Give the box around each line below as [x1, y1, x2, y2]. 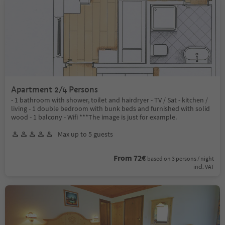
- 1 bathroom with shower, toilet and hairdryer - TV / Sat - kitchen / [11, 95, 208, 104]
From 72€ [114, 152, 146, 163]
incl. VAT [193, 162, 214, 170]
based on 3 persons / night [147, 154, 214, 162]
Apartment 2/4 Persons [11, 84, 98, 95]
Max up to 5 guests [58, 129, 113, 139]
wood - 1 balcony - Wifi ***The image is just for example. [11, 112, 177, 122]
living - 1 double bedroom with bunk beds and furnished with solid [11, 103, 210, 113]
